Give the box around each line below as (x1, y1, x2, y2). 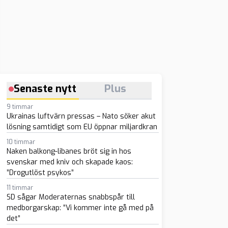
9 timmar (6, 103, 33, 111)
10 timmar (6, 138, 35, 146)
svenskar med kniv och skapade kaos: (6, 157, 133, 167)
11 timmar (6, 184, 33, 192)
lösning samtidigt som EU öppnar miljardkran (6, 122, 157, 132)
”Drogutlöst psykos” (6, 168, 74, 178)
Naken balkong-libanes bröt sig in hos (6, 147, 131, 156)
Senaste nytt (14, 82, 77, 96)
